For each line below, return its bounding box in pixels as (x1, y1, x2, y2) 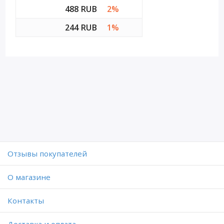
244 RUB (65, 22, 97, 33)
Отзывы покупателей (7, 148, 87, 158)
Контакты (7, 195, 44, 205)
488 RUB (65, 3, 97, 14)
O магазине (7, 172, 50, 182)
